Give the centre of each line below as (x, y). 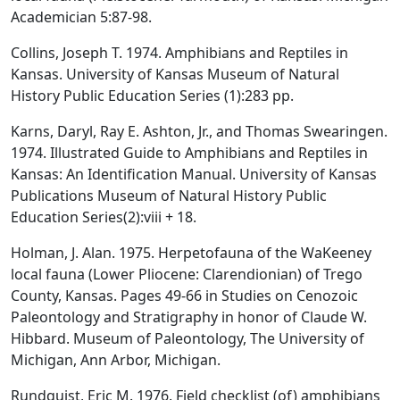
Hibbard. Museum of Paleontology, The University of (187, 338)
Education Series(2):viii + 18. (104, 217)
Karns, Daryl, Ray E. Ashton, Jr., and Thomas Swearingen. (199, 131)
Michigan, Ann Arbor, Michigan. (116, 359)
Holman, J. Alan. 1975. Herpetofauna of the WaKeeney (191, 252)
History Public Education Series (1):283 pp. (152, 95)
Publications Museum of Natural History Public (169, 195)
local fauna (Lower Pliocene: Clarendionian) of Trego (187, 274)
